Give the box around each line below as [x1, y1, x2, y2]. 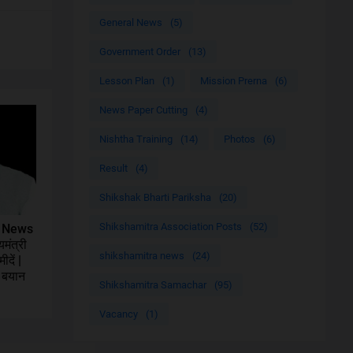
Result [98, 162, 128, 174]
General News [98, 17, 162, 28]
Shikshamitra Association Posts [98, 221, 242, 232]
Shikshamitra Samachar [98, 279, 206, 291]
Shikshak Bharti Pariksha [98, 191, 211, 203]
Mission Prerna [199, 75, 267, 87]
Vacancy [98, 308, 138, 320]
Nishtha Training [98, 133, 173, 145]
